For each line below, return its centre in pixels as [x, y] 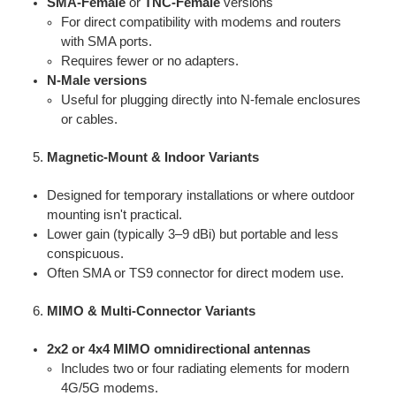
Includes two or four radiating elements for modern [206, 368]
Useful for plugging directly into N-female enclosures [211, 99]
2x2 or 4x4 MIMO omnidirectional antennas [178, 349]
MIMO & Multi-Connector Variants [151, 311]
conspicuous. [85, 253]
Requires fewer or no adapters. [150, 61]
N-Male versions [96, 80]
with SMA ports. [107, 41]
